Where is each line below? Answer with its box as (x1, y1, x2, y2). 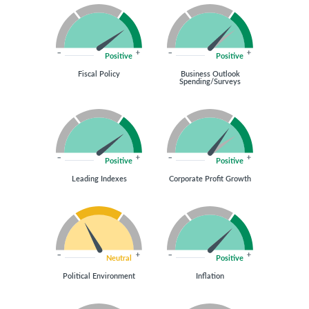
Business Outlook (180, 68, 240, 79)
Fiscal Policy (78, 68, 120, 79)
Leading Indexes (71, 173, 127, 183)
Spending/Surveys (179, 76, 241, 86)
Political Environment (63, 270, 135, 281)
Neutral (106, 252, 132, 263)
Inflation (196, 270, 224, 281)
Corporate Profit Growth (169, 173, 251, 183)
